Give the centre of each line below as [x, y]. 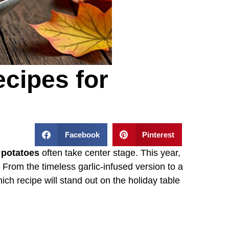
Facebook [82, 134]
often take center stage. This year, [110, 153]
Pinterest [158, 134]
